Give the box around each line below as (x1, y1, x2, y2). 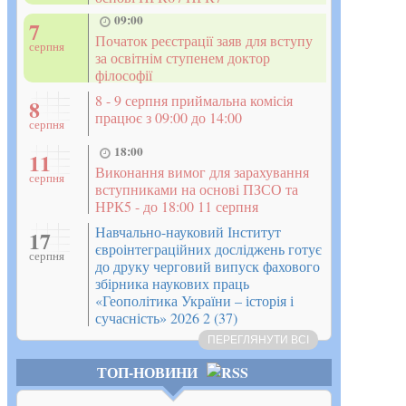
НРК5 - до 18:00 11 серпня (95, 196, 258, 216)
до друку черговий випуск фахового (95, 256, 320, 276)
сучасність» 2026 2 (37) (95, 308, 237, 328)
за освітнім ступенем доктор (95, 47, 270, 67)
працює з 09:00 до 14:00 (95, 108, 242, 128)
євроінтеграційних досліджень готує (95, 239, 322, 259)
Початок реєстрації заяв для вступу (95, 30, 313, 50)
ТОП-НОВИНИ (96, 362, 198, 383)
